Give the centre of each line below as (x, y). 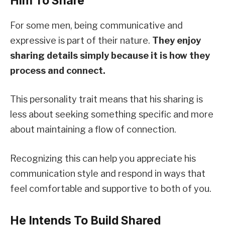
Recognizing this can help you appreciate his (103, 158)
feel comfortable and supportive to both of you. (111, 188)
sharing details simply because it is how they (110, 55)
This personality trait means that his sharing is (106, 99)
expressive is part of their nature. (81, 40)
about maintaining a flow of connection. (93, 130)
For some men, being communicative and (96, 25)
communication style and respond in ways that (108, 173)
